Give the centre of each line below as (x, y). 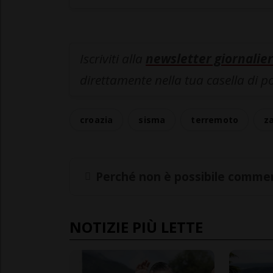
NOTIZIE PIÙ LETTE (136, 227)
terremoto (215, 119)
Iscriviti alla (113, 58)
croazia (97, 119)
